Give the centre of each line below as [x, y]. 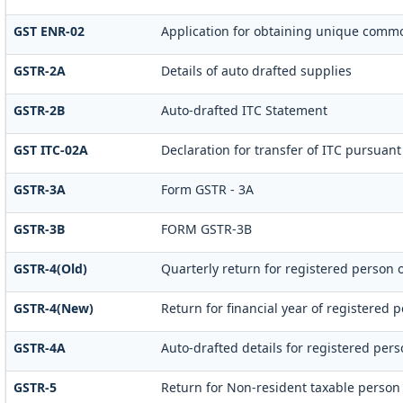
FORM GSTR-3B [206, 228]
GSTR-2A [39, 70]
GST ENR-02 [49, 31]
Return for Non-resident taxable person [280, 387]
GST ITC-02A [50, 149]
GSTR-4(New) [53, 308]
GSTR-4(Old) [50, 268]
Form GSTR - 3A [207, 189]
